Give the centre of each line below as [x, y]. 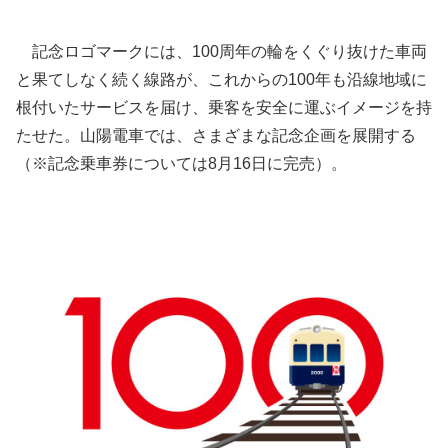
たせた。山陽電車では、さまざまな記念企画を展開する [216, 135]
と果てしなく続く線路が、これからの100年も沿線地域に [221, 79]
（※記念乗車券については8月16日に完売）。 [181, 163]
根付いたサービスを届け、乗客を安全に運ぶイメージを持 [224, 107]
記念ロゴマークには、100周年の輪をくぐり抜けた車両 [221, 51]
